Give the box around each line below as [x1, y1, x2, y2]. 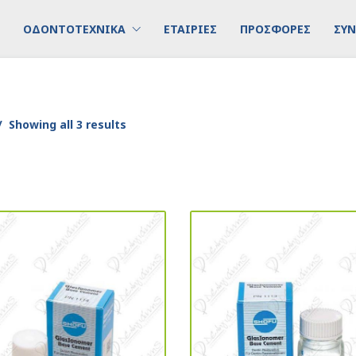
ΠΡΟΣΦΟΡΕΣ [240, 21, 311, 37]
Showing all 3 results [6, 117, 126, 132]
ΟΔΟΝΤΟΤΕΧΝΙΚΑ [23, 21, 126, 37]
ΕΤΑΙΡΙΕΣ [164, 21, 217, 37]
